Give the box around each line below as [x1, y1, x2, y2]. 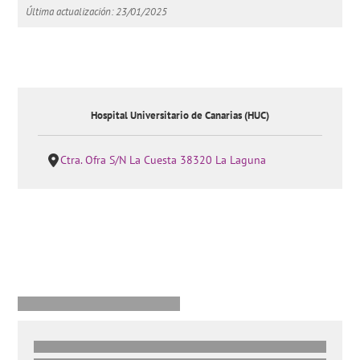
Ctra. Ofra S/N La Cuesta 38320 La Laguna [60, 153, 267, 167]
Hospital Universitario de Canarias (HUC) [91, 108, 269, 122]
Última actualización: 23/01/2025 [26, 5, 168, 18]
